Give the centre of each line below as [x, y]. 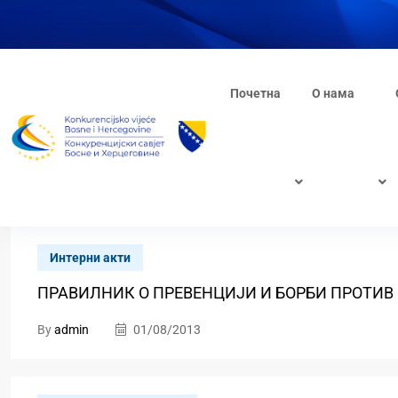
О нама [333, 93]
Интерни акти [90, 258]
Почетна [255, 93]
